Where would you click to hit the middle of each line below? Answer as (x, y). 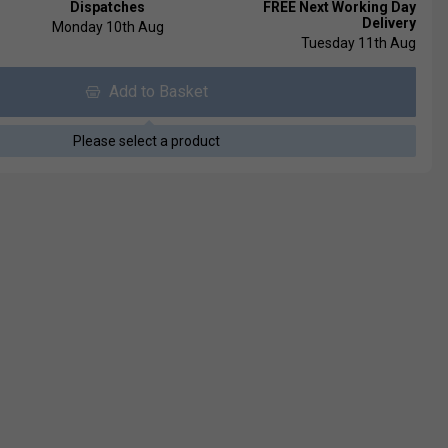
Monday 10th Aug (107, 27)
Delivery (388, 23)
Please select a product (146, 141)
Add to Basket (154, 92)
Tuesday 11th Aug (358, 43)
